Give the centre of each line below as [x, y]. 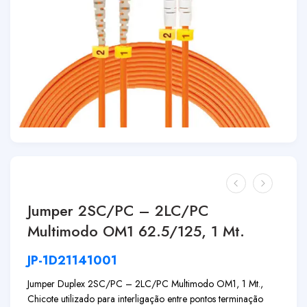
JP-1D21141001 [72, 260]
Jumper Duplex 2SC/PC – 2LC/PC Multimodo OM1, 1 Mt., [145, 284]
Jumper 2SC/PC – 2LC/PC [118, 211]
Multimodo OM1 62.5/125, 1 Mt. [136, 231]
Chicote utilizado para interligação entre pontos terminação [145, 299]
